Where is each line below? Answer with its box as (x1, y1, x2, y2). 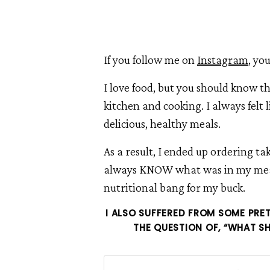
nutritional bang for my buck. (104, 181, 245, 194)
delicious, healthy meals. (104, 117, 221, 130)
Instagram (197, 53, 248, 66)
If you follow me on (104, 53, 197, 66)
